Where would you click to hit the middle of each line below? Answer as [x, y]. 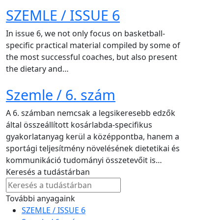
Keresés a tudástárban [48, 172]
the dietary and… [37, 69]
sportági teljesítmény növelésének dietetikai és [93, 148]
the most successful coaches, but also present [92, 57]
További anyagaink [41, 198]
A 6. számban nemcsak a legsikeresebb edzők [91, 113]
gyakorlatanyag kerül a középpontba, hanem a [93, 136]
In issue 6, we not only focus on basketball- [85, 33]
